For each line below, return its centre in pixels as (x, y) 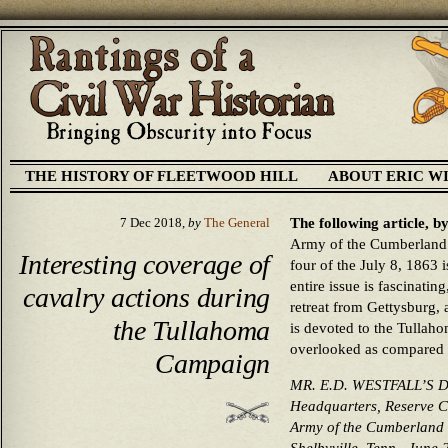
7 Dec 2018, (154, 223)
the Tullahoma (191, 330)
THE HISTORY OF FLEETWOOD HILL (161, 176)
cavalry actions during (146, 297)
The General (237, 223)
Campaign (212, 363)
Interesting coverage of (144, 264)
